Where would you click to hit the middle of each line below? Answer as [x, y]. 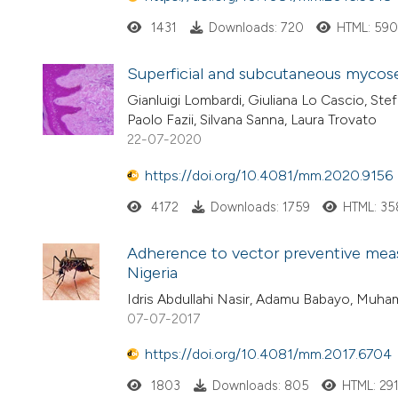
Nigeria [152, 273]
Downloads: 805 [260, 386]
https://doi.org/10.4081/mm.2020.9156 [269, 175]
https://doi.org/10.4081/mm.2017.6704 [268, 354]
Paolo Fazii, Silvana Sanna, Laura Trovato [252, 120]
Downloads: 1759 [260, 207]
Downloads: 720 [256, 28]
